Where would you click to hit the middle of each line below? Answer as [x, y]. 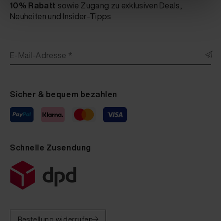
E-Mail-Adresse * [41, 55]
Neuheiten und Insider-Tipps [61, 16]
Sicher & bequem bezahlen [64, 94]
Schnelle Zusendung [51, 147]
